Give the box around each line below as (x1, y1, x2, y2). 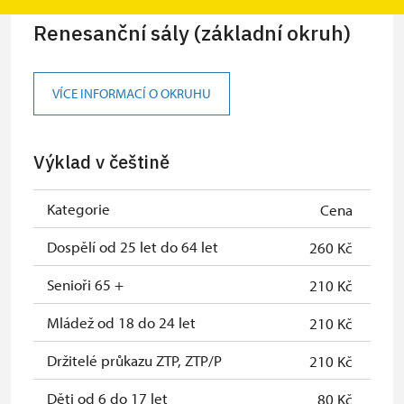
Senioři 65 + (47, 274, 124, 294)
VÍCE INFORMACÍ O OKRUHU (52, 85, 211, 102)
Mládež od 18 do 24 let (47, 312, 196, 332)
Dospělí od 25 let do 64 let (47, 236, 218, 256)
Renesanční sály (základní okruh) (33, 19, 351, 46)
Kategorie (47, 198, 110, 218)
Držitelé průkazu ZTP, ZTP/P (47, 350, 222, 370)
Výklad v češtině (33, 150, 170, 174)
